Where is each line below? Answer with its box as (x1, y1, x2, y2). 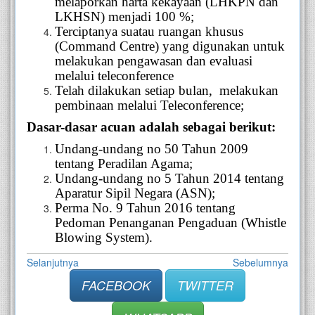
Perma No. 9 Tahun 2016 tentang (55, 200, 236, 215)
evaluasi (210, 53, 252, 68)
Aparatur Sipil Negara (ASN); (55, 185, 215, 200)
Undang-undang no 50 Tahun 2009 (55, 141, 248, 156)
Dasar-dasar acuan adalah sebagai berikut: (27, 119, 276, 134)
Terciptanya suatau (55, 23, 158, 39)
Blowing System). (55, 229, 153, 245)
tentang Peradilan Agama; (55, 155, 193, 171)
